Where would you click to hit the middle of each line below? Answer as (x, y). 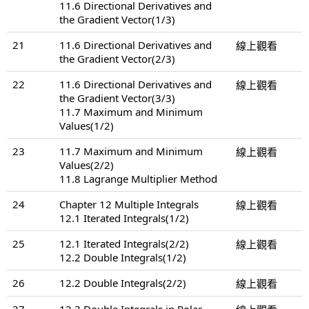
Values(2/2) (87, 165)
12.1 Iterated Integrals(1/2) (124, 218)
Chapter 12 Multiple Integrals (129, 204)
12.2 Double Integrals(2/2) (123, 282)
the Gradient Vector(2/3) (117, 58)
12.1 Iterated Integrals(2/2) (124, 243)
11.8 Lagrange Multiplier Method (138, 178)
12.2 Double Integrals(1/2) (123, 257)
